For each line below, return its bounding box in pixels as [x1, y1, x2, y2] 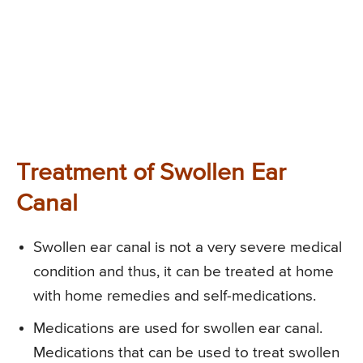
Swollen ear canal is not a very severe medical [33, 239, 342, 255]
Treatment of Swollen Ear [16, 160, 286, 186]
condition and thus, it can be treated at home [33, 263, 334, 280]
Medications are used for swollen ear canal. [33, 320, 322, 336]
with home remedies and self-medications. [33, 288, 316, 304]
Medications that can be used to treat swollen [33, 344, 340, 361]
